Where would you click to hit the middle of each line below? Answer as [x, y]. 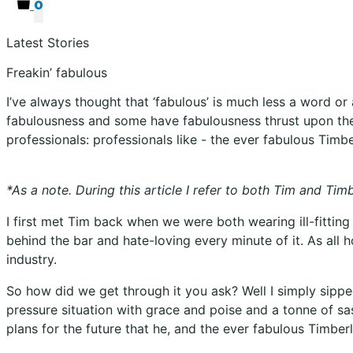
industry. [32, 259]
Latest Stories [48, 43]
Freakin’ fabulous [57, 72]
